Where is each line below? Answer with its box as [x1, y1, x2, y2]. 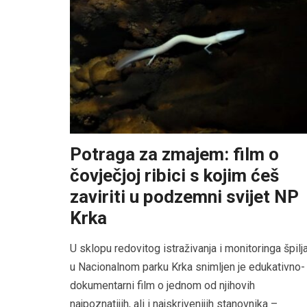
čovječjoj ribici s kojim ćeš [70, 165, 279, 186]
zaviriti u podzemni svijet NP [70, 186, 299, 208]
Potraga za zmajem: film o [70, 144, 279, 165]
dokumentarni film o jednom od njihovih [70, 279, 255, 293]
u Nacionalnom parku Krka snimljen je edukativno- [70, 260, 305, 274]
